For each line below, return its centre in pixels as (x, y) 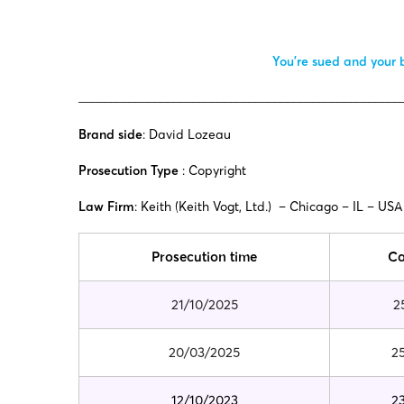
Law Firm (106, 206)
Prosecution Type (129, 170)
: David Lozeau (187, 134)
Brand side (110, 134)
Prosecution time (204, 257)
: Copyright (212, 170)
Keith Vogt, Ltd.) (225, 206)
